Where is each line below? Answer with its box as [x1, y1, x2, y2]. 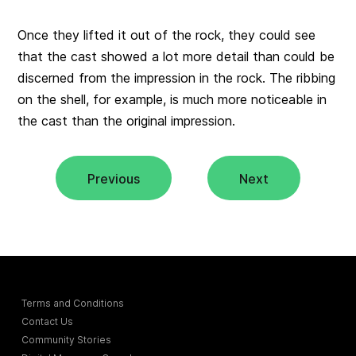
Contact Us [21, 315, 74, 327]
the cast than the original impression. [17, 112, 236, 129]
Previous [87, 170, 140, 187]
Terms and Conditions [21, 296, 125, 309]
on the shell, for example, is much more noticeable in [17, 91, 327, 107]
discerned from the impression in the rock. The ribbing [17, 69, 336, 86]
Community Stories [21, 333, 112, 346]
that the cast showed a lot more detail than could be [17, 48, 335, 64]
